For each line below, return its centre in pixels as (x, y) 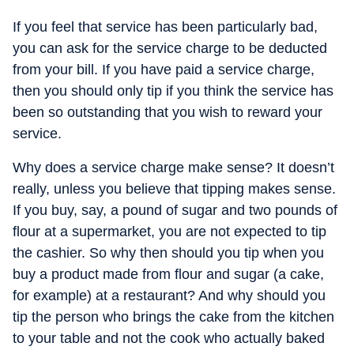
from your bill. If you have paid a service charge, (164, 70)
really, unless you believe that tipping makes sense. (174, 189)
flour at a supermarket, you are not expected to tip (169, 232)
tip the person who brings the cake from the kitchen (173, 317)
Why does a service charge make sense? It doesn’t (173, 168)
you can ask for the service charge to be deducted (170, 48)
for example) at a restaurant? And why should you (169, 296)
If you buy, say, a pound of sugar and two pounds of (175, 210)
